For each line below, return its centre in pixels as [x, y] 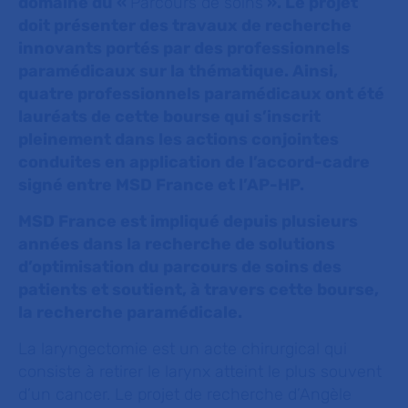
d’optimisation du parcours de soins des [180, 267]
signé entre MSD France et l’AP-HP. [161, 185]
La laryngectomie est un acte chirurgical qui [183, 349]
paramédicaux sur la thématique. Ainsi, [178, 71]
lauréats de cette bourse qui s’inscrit [169, 117]
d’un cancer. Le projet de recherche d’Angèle [185, 394]
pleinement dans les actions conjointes [178, 139]
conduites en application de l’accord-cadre [194, 162]
